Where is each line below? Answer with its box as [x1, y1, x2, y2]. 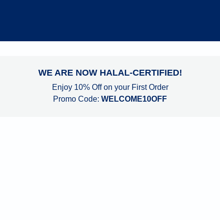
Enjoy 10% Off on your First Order [52, 83, 168, 91]
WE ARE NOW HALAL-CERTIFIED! [38, 68, 182, 78]
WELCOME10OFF [99, 95, 167, 103]
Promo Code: [53, 95, 99, 103]
